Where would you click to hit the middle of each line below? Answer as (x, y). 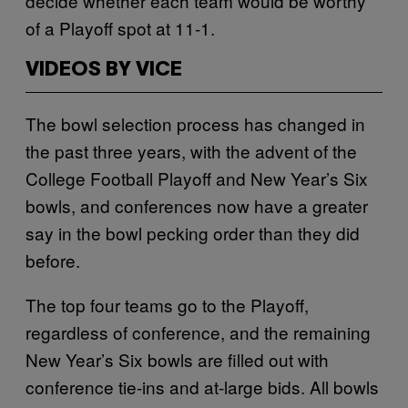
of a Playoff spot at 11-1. (120, 27)
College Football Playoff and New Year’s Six (197, 178)
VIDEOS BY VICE (104, 70)
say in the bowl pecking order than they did (193, 232)
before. (53, 260)
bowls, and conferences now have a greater (197, 205)
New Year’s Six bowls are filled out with (177, 359)
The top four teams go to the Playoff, (167, 304)
